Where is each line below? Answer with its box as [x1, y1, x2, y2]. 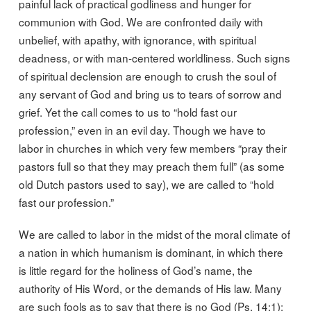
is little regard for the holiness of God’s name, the [18, 262, 253, 278]
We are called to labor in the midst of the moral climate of [18, 226, 290, 242]
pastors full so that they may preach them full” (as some [18, 158, 285, 174]
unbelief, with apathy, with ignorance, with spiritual [18, 32, 256, 48]
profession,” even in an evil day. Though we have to [18, 122, 266, 138]
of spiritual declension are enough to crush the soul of [18, 68, 276, 84]
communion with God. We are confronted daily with [18, 14, 263, 30]
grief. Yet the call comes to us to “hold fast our [18, 104, 237, 120]
